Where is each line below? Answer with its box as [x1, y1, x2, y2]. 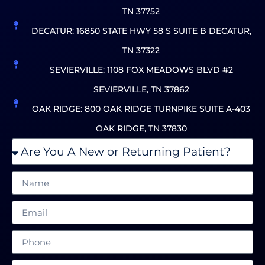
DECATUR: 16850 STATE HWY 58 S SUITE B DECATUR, [31, 25, 251, 37]
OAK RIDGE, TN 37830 [95, 123, 187, 134]
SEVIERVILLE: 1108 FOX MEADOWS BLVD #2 [49, 64, 233, 76]
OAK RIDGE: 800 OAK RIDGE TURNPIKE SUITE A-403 [32, 104, 251, 115]
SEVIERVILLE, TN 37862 [93, 84, 189, 95]
